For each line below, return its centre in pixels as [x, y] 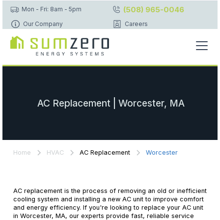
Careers [136, 24]
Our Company [43, 24]
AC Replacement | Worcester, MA [111, 103]
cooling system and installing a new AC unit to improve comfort [108, 199]
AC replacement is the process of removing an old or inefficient [110, 191]
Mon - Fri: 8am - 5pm [52, 9]
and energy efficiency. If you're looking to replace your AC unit [108, 208]
